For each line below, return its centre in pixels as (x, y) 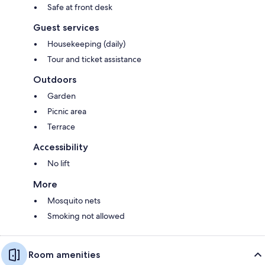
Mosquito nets (74, 200)
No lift (59, 163)
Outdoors (55, 79)
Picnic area (67, 111)
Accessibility (61, 147)
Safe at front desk (80, 7)
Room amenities (64, 254)
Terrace (61, 126)
